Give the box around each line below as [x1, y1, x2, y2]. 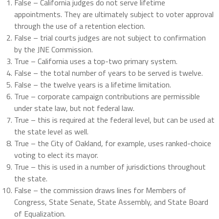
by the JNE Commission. [14, 44, 93, 56]
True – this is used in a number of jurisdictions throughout [14, 161, 206, 173]
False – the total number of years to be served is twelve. [14, 67, 203, 79]
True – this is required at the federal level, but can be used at [14, 114, 215, 126]
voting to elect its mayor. [14, 149, 98, 161]
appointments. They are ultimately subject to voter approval [14, 8, 214, 21]
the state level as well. [14, 126, 88, 138]
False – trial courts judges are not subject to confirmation [14, 32, 206, 44]
